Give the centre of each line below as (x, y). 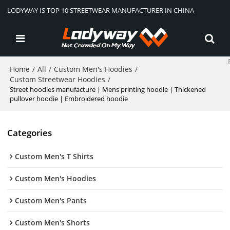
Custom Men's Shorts (53, 223)
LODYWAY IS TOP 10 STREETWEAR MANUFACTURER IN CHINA (101, 10)
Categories (30, 132)
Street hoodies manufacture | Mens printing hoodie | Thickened (108, 89)
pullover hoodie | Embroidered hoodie (69, 99)
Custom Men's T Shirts (54, 157)
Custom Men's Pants (51, 201)
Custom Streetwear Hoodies (58, 79)
